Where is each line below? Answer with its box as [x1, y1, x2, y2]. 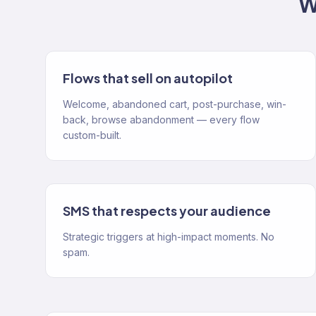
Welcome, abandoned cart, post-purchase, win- [63, 98, 286, 110]
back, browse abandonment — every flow [63, 114, 260, 126]
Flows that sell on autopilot [63, 70, 233, 86]
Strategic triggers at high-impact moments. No [63, 231, 274, 243]
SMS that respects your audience [63, 202, 271, 219]
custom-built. [63, 129, 121, 141]
